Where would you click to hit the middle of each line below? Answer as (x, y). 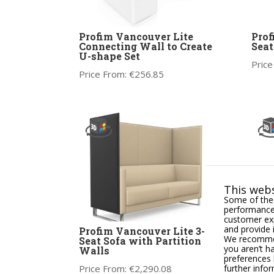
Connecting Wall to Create (145, 46)
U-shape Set (109, 56)
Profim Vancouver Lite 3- (142, 231)
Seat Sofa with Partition (140, 241)
